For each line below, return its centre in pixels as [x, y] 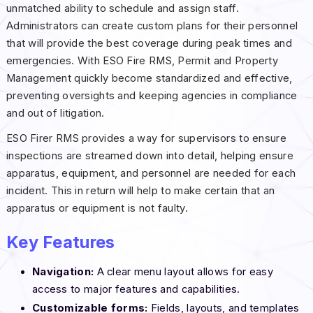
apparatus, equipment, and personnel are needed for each [151, 173]
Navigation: [63, 271]
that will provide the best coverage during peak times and [149, 43]
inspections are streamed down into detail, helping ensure [150, 155]
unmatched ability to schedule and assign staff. [122, 8]
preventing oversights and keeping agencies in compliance [152, 95]
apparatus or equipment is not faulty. [99, 208]
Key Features [63, 242]
